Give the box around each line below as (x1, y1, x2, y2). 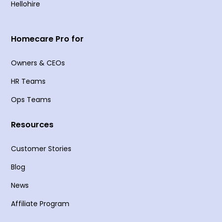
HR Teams (11, 76, 46, 87)
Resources (11, 119, 54, 131)
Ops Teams (11, 95, 52, 105)
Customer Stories (11, 144, 72, 154)
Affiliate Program (11, 199, 70, 209)
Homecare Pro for (11, 33, 84, 45)
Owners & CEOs (11, 58, 65, 68)
